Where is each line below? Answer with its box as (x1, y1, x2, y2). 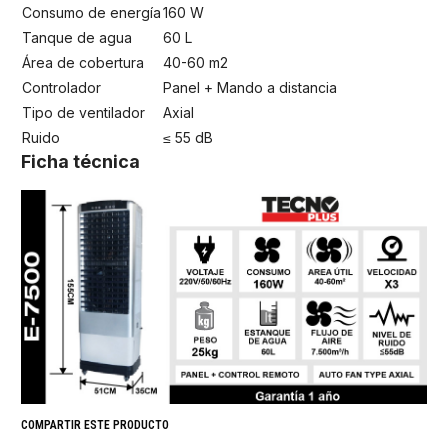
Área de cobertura (22, 53, 144, 71)
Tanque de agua (22, 28, 132, 46)
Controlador (22, 78, 101, 96)
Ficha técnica (21, 150, 140, 172)
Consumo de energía (22, 3, 161, 21)
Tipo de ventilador (22, 103, 145, 121)
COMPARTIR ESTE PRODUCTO (21, 417, 169, 432)
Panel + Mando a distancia (163, 78, 337, 96)
